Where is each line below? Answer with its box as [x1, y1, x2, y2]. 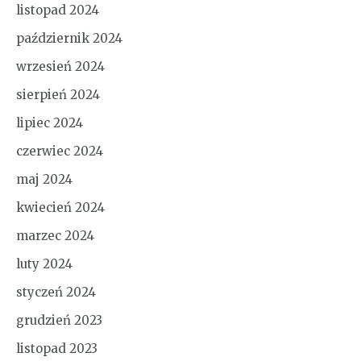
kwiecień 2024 [16, 199, 105, 215]
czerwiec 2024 [16, 143, 103, 159]
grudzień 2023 [16, 312, 102, 328]
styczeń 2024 [16, 284, 96, 300]
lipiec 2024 [16, 114, 83, 131]
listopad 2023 [16, 340, 98, 356]
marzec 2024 [16, 227, 94, 243]
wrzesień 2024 [16, 58, 105, 74]
